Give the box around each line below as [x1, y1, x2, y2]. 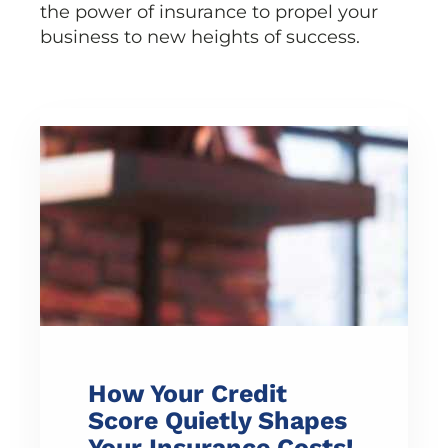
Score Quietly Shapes [88, 406, 347, 436]
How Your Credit [88, 379, 287, 409]
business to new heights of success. [40, 26, 360, 49]
